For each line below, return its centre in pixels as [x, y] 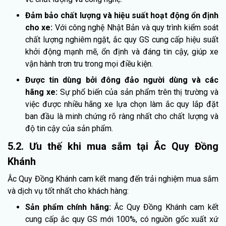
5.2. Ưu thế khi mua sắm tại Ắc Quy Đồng [113, 146]
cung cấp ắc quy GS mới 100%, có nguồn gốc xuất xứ [122, 219]
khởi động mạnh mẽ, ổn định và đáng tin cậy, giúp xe [122, 51]
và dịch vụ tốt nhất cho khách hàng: [68, 191]
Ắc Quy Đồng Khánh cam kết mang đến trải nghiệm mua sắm [113, 179]
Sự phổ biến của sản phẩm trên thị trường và [139, 92]
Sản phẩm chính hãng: [70, 207]
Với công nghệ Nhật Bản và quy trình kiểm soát [137, 27]
